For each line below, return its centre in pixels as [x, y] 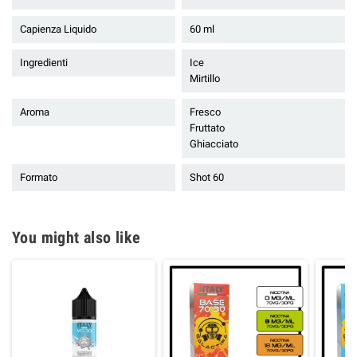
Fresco [205, 112]
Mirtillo [205, 78]
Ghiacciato [214, 143]
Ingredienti [44, 62]
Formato [39, 177]
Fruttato [207, 127]
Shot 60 [207, 177]
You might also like [76, 237]
